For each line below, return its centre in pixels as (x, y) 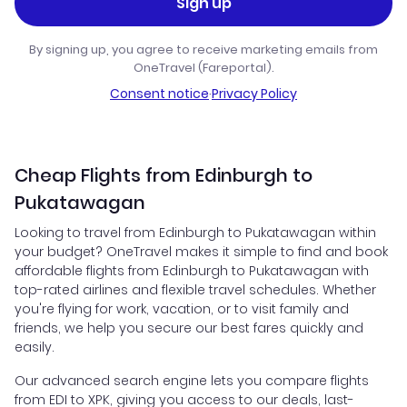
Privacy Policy (254, 94)
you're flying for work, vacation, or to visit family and (182, 309)
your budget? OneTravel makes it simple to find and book (201, 252)
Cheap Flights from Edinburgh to (164, 176)
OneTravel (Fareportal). (203, 68)
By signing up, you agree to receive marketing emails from (203, 50)
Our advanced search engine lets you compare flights (192, 381)
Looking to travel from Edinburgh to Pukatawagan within (195, 233)
